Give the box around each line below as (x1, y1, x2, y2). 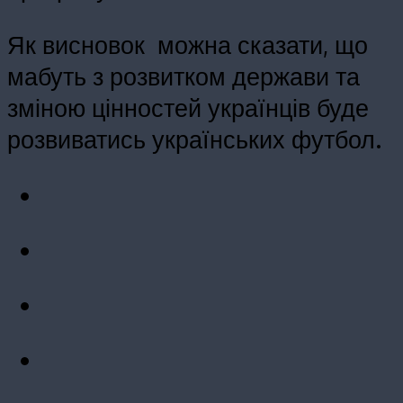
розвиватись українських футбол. (7, 122, 381, 154)
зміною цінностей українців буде (7, 91, 369, 122)
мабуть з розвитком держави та (7, 59, 360, 91)
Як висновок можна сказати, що (7, 28, 368, 59)
